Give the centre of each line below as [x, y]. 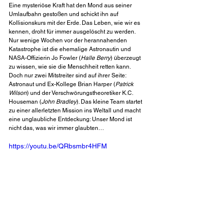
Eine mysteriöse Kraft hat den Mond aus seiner [71, 6]
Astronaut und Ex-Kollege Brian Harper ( [62, 84]
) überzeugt [126, 58]
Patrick [125, 84]
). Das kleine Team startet [110, 102]
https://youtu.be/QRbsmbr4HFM [58, 146]
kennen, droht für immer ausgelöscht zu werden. [73, 32]
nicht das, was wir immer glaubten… [56, 128]
